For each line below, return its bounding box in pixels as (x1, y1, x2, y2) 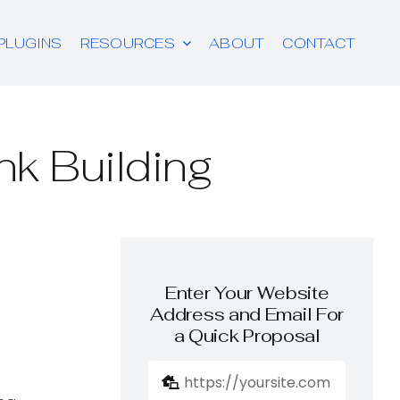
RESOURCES (79, 33, 175, 53)
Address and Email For (150, 303, 345, 327)
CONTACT (282, 33, 356, 53)
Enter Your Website (164, 281, 329, 305)
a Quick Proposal (173, 324, 321, 348)
